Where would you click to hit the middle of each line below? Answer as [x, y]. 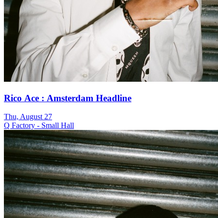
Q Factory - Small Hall [39, 126]
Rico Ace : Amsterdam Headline [68, 98]
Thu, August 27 [28, 117]
